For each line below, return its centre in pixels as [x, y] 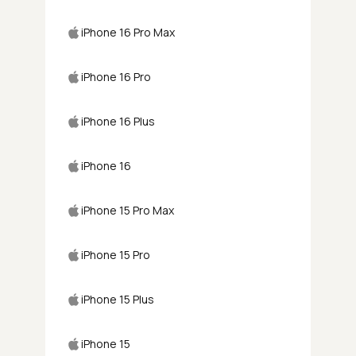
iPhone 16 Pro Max [128, 32]
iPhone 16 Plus [118, 121]
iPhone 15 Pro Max [128, 210]
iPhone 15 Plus [118, 299]
